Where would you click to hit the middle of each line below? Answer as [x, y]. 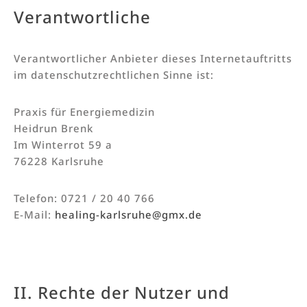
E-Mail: [34, 214]
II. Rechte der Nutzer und [122, 292]
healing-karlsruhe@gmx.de [128, 214]
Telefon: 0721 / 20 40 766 [84, 198]
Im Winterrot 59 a [63, 144]
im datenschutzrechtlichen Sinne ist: [114, 74]
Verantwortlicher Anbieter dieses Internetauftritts [153, 58]
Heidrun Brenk [53, 128]
